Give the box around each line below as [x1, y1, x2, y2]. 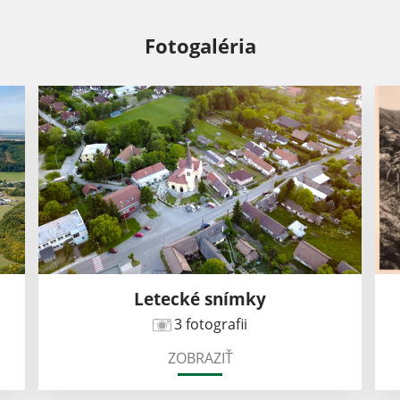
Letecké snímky [134, 287, 266, 312]
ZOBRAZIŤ [167, 348, 233, 369]
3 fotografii [174, 314, 247, 335]
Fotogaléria [144, 32, 256, 61]
